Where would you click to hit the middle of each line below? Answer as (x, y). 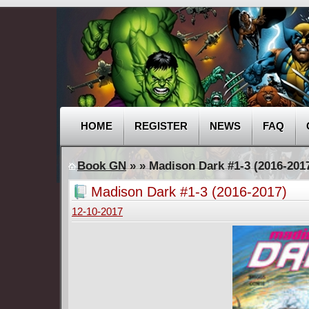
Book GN (102, 166)
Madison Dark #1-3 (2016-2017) (189, 192)
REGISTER (161, 126)
